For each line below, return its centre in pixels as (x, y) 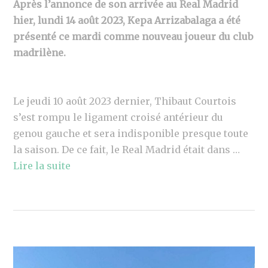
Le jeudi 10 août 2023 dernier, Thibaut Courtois (125, 101)
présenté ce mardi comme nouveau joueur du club (133, 36)
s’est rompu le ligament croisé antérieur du (118, 117)
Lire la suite (42, 165)
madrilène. (40, 52)
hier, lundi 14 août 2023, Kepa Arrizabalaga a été (127, 20)
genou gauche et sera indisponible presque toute (131, 133)
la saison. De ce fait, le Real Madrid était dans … (127, 149)
